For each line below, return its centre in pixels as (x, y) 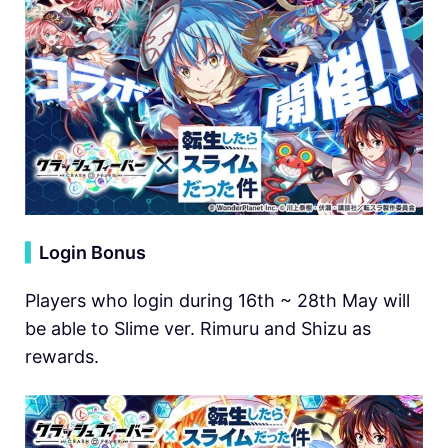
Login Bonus (92, 253)
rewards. (62, 357)
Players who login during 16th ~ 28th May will (217, 301)
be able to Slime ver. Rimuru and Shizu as (198, 329)
